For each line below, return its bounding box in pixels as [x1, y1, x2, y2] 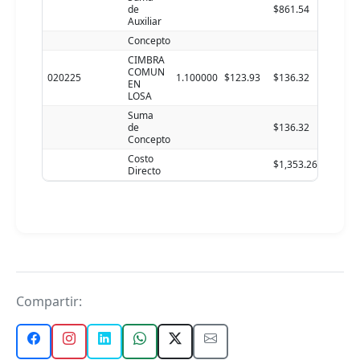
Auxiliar [128, 14, 162, 28]
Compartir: [16, 292, 82, 310]
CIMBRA [128, 53, 165, 67]
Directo [128, 164, 161, 178]
